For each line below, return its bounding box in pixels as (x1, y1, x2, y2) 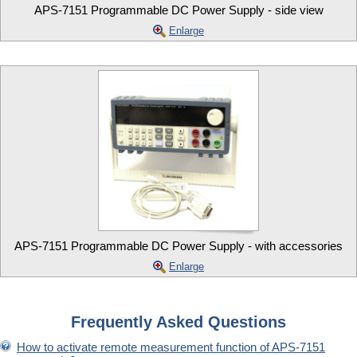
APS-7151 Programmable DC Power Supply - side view (33, 2, 324, 17)
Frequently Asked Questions (71, 312, 286, 331)
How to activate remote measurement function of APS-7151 (17, 339, 325, 354)
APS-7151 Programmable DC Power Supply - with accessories (14, 238, 343, 253)
